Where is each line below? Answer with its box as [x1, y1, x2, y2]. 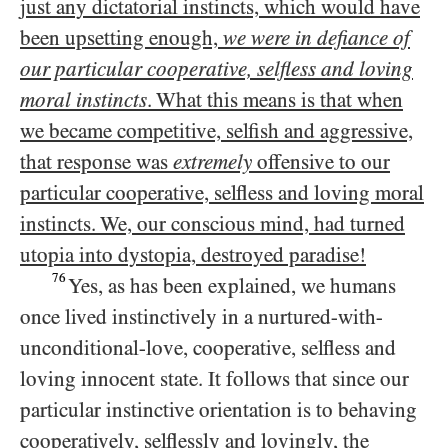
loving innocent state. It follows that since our [20, 367, 409, 391]
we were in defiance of [223, 26, 410, 50]
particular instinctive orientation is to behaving [20, 398, 417, 422]
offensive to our [252, 150, 390, 174]
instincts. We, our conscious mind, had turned [20, 212, 405, 236]
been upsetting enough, [20, 26, 223, 50]
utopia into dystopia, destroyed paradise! [20, 243, 366, 267]
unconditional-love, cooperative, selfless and [20, 336, 396, 360]
